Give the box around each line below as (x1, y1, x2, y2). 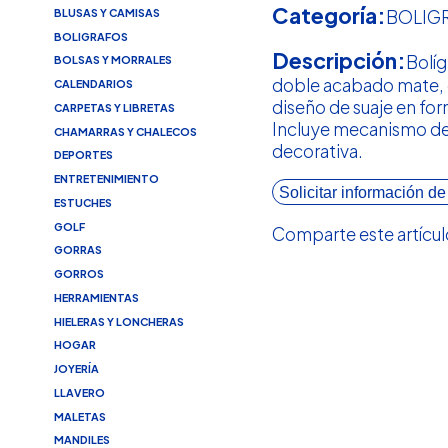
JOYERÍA (53, 362, 99, 376)
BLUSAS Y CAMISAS (53, 5, 160, 19)
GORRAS (53, 243, 102, 257)
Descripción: (272, 46, 407, 74)
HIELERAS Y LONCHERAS (53, 314, 184, 328)
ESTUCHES (53, 195, 112, 209)
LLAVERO (53, 385, 105, 399)
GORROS (53, 267, 104, 281)
